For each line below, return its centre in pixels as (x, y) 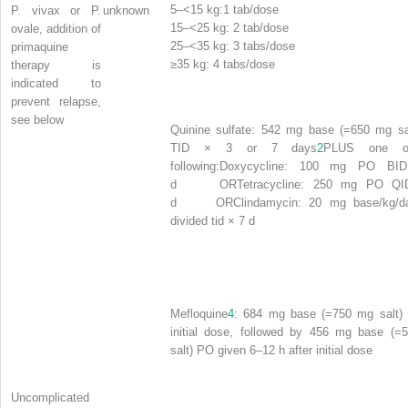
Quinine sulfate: (213, 130)
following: (195, 167)
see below (37, 120)
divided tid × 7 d (213, 221)
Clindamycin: (267, 203)
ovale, (27, 29)
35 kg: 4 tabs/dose (226, 65)
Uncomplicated (50, 398)
